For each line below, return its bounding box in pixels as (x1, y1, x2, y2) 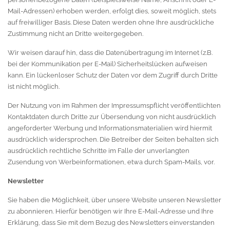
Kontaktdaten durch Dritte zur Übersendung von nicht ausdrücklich (8, 113, 216, 121)
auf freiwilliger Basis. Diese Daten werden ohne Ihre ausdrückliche (8, 18, 214, 26)
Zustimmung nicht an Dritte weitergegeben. (8, 30, 143, 37)
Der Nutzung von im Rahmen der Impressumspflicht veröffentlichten (8, 102, 221, 109)
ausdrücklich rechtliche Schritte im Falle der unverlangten (8, 147, 189, 155)
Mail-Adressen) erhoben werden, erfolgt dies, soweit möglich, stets (8, 7, 216, 15)
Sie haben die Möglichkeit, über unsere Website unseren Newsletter (8, 196, 221, 204)
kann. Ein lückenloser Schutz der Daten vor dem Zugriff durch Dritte (8, 71, 218, 79)
